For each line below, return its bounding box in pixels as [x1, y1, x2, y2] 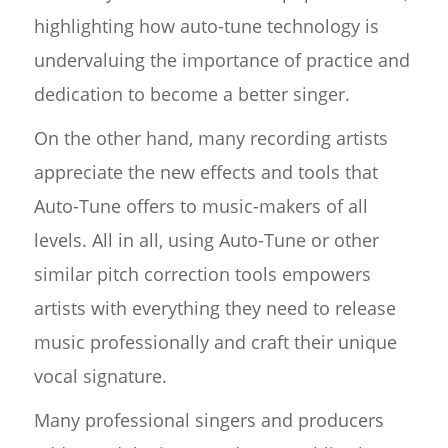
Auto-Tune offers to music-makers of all [33, 194, 368, 219]
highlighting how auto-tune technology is [33, 14, 379, 39]
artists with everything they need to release [33, 296, 396, 321]
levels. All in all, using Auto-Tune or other [33, 228, 379, 253]
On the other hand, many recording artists [33, 126, 388, 151]
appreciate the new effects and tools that [33, 160, 378, 185]
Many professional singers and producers [33, 408, 384, 433]
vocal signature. [33, 364, 167, 389]
